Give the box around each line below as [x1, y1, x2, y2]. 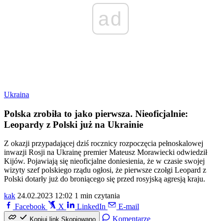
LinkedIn [77, 202, 106, 211]
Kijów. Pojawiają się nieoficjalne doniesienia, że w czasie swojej [4, 157, 205, 166]
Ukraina [4, 90, 29, 99]
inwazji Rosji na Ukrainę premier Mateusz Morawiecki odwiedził [4, 148, 207, 157]
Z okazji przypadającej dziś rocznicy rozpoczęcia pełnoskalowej [4, 139, 203, 148]
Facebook [15, 202, 45, 211]
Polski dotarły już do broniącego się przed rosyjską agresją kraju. [4, 175, 205, 184]
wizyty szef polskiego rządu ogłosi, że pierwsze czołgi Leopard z [4, 166, 206, 175]
